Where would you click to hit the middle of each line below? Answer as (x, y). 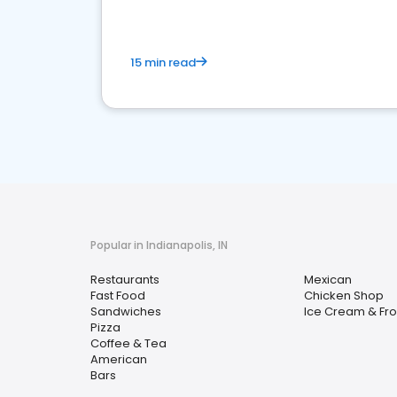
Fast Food (118, 296)
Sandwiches (126, 311)
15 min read (163, 62)
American (119, 359)
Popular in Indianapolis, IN (159, 245)
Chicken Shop (344, 296)
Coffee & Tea (128, 343)
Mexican (328, 280)
